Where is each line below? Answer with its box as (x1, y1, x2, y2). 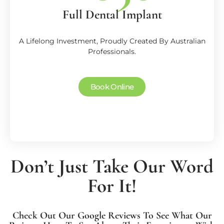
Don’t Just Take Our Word (10, 154, 213, 178)
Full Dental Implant (62, 6, 162, 22)
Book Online (90, 81, 134, 91)
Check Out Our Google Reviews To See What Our (12, 209, 212, 221)
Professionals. (88, 46, 136, 56)
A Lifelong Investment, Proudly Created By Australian (18, 36, 205, 45)
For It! (87, 173, 136, 197)
